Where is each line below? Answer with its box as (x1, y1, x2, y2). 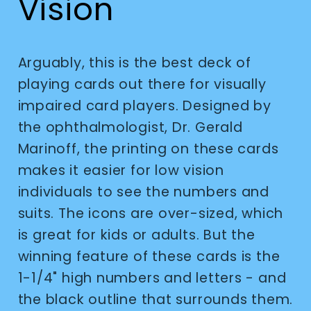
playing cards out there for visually (17, 74, 267, 94)
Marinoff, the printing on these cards (17, 139, 279, 158)
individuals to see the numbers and (17, 182, 270, 201)
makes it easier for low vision (17, 160, 224, 180)
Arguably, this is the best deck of (17, 53, 252, 72)
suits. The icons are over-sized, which (17, 203, 284, 223)
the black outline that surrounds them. (17, 289, 294, 309)
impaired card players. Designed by (17, 96, 272, 115)
